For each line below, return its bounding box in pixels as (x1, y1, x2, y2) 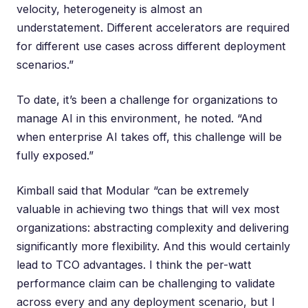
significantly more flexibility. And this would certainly (16, 239, 290, 253)
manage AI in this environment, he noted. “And (16, 111, 262, 125)
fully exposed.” (16, 148, 93, 162)
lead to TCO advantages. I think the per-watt (16, 257, 252, 272)
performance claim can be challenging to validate (16, 276, 275, 290)
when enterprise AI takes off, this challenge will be (16, 129, 282, 144)
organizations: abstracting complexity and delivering (16, 220, 289, 234)
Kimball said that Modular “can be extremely (16, 183, 249, 197)
